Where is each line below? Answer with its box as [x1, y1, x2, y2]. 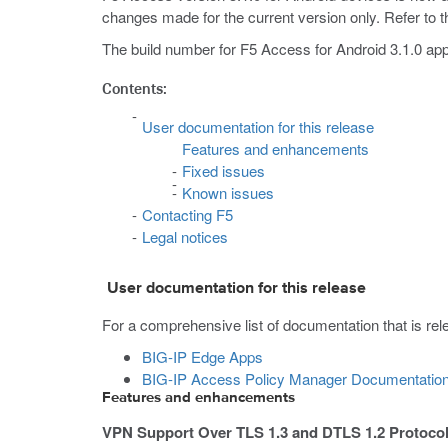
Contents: [102, 78, 167, 98]
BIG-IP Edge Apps [142, 346, 263, 367]
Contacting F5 [142, 204, 233, 225]
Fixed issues [182, 160, 265, 181]
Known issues [182, 182, 274, 203]
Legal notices [142, 226, 228, 247]
